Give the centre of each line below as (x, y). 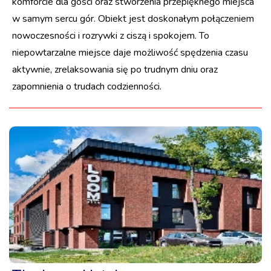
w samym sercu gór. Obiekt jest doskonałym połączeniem (133, 18)
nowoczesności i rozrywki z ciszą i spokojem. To (111, 35)
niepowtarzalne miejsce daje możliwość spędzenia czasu (130, 52)
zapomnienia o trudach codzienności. (87, 86)
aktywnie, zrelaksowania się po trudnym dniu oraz (115, 69)
